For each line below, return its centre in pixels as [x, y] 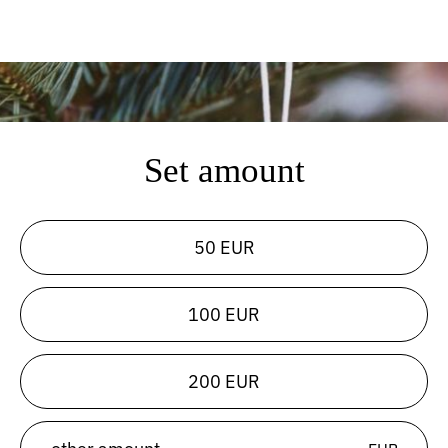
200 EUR [224, 381]
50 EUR [224, 247]
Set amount [224, 170]
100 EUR [224, 314]
